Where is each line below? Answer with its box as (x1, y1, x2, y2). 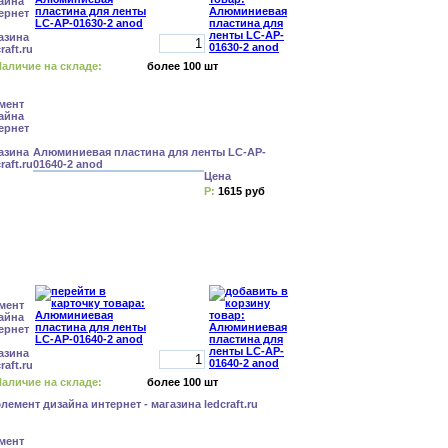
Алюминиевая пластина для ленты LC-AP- (33, 146, 266, 158)
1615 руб (218, 185, 265, 197)
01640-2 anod (33, 158, 103, 170)
